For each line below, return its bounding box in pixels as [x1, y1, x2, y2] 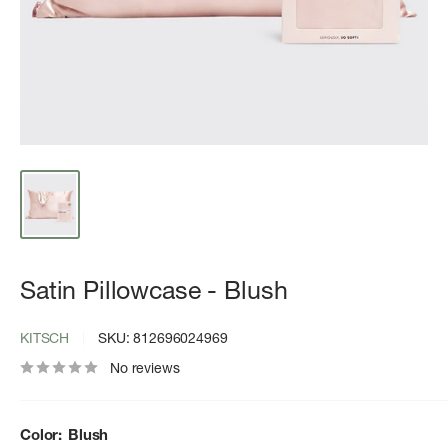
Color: [20, 424, 66, 444]
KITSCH [20, 328, 70, 347]
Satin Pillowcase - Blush [20, 274, 288, 305]
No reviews [110, 358, 180, 377]
